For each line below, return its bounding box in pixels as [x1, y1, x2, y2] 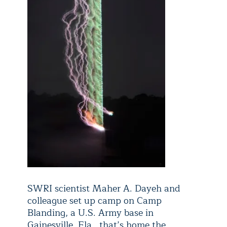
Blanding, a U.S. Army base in [27, 205, 154, 220]
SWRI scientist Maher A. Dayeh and [27, 180, 180, 196]
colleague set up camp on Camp [27, 193, 162, 208]
